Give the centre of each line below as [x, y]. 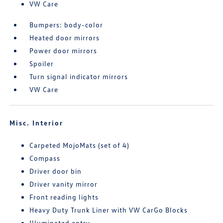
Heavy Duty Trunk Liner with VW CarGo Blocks [109, 210]
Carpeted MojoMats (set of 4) [80, 145]
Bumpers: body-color [66, 25]
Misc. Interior [37, 123]
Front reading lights [64, 197]
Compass [45, 158]
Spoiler [42, 63]
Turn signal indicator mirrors [79, 76]
